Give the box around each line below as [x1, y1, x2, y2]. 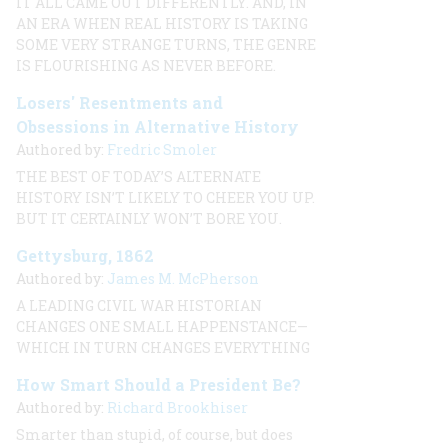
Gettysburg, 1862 [16, 245, 154, 266]
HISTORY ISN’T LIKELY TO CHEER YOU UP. [16, 188, 315, 207]
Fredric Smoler [107, 140, 217, 159]
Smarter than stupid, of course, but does [16, 425, 293, 444]
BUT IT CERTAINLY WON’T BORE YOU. [16, 209, 282, 228]
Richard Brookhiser [107, 398, 248, 417]
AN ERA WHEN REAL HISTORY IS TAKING [16, 14, 308, 33]
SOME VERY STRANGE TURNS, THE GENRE [16, 35, 316, 54]
